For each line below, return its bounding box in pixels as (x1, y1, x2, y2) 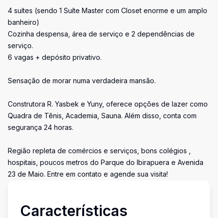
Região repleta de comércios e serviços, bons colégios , (8, 146, 191, 155)
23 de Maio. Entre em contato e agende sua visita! (8, 170, 168, 178)
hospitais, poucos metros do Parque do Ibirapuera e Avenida (8, 158, 203, 166)
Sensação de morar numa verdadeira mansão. (8, 76, 156, 85)
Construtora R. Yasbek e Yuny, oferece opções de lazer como (8, 100, 208, 108)
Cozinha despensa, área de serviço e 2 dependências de (8, 30, 195, 38)
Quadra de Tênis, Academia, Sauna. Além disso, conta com (8, 111, 197, 120)
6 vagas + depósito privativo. (8, 53, 102, 61)
